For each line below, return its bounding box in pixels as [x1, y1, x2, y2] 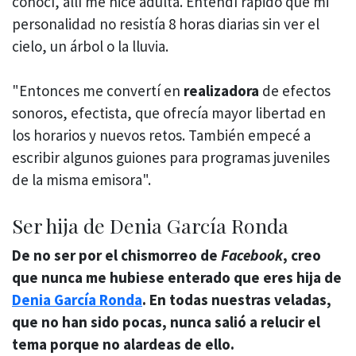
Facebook [221, 245, 283, 265]
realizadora [184, 81, 262, 101]
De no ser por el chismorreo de [12, 245, 221, 265]
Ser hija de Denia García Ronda [12, 211, 288, 238]
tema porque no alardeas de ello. [12, 334, 234, 354]
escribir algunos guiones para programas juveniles [12, 148, 330, 168]
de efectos [262, 81, 331, 101]
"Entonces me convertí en [12, 81, 184, 101]
